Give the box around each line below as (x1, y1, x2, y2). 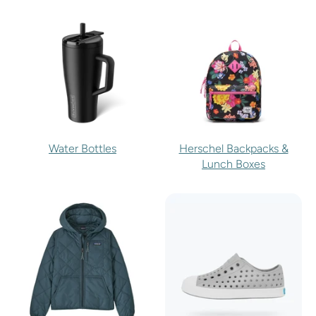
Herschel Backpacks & (178, 142, 288, 156)
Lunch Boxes (202, 157, 265, 171)
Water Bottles (49, 142, 116, 156)
